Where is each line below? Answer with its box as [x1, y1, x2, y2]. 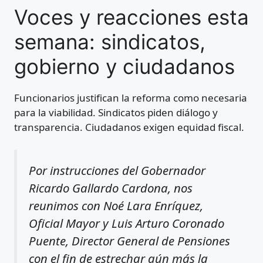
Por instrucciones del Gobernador [29, 161, 205, 178]
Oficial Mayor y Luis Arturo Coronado [29, 214, 224, 231]
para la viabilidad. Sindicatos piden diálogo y [14, 106, 218, 120]
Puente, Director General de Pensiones [29, 232, 230, 249]
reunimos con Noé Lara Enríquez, [29, 197, 203, 214]
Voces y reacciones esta [14, 5, 249, 30]
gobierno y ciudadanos [14, 54, 235, 79]
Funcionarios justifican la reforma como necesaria [14, 91, 247, 105]
